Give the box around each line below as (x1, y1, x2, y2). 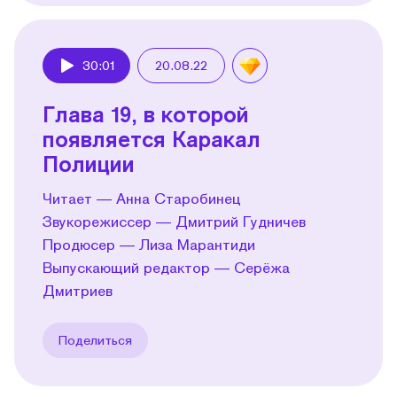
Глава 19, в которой (43, 100, 249, 127)
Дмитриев (43, 281, 113, 299)
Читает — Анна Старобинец (43, 189, 241, 206)
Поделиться (58, 331, 132, 347)
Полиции (43, 150, 135, 176)
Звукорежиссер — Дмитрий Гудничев (43, 212, 306, 230)
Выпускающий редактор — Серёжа (43, 258, 290, 276)
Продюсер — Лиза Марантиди (43, 235, 255, 253)
